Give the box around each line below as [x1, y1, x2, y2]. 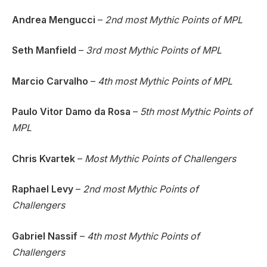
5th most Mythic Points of [140, 106, 252, 118]
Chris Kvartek [12, 153, 75, 164]
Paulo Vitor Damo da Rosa [12, 106, 131, 118]
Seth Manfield [12, 45, 79, 57]
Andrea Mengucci [12, 14, 98, 26]
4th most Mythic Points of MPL [98, 75, 235, 87]
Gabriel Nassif [12, 230, 80, 242]
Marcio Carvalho [12, 75, 91, 87]
